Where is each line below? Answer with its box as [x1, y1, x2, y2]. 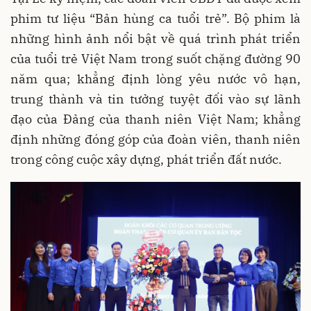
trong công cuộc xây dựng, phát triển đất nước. [10, 151, 282, 168]
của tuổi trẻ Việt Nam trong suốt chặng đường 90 [10, 51, 301, 67]
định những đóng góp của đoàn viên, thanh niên [10, 131, 301, 148]
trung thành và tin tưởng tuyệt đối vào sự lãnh [10, 91, 301, 108]
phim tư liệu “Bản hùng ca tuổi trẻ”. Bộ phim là [10, 10, 301, 27]
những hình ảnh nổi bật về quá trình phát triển [10, 31, 301, 47]
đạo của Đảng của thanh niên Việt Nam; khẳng [10, 111, 301, 128]
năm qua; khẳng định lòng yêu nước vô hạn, [10, 71, 301, 87]
